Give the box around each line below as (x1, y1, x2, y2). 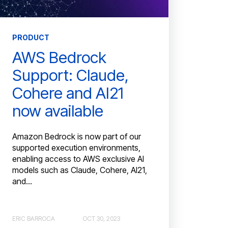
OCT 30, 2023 (82, 214, 121, 222)
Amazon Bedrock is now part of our (12, 131, 141, 142)
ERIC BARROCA (12, 214, 55, 222)
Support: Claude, (12, 65, 129, 84)
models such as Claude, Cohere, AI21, (12, 165, 148, 176)
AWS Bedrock (12, 47, 107, 67)
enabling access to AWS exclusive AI (12, 154, 145, 164)
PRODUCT (12, 33, 50, 42)
